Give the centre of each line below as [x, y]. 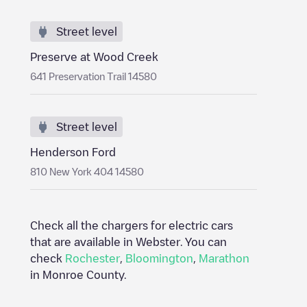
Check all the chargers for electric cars [132, 225]
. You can [204, 242]
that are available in [83, 242]
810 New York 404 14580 [87, 171]
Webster [158, 242]
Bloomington [159, 258]
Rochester [93, 258]
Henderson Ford [73, 152]
